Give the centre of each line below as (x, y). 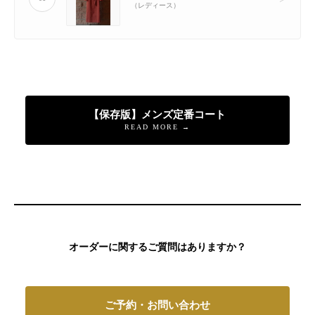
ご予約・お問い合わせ (157, 305)
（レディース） (155, 6)
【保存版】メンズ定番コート (157, 114)
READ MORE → (157, 127)
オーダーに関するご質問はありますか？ (157, 247)
